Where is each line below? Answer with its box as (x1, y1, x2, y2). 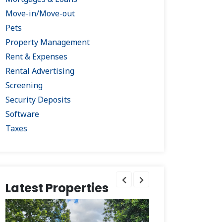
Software (5, 109, 39, 119)
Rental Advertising (5, 65, 74, 76)
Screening (5, 80, 43, 91)
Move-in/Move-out (5, 8, 75, 19)
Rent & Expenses (5, 51, 67, 62)
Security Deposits (5, 94, 71, 105)
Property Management (5, 37, 90, 48)
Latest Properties (5, 180, 109, 196)
